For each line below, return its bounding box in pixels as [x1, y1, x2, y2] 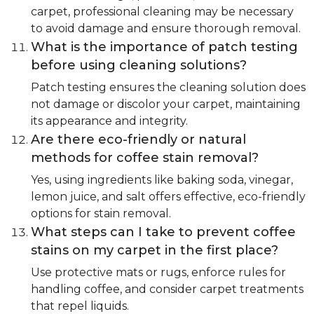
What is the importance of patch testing [31, 39, 298, 55]
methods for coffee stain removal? [31, 150, 259, 166]
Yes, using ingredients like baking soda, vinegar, [31, 173, 293, 187]
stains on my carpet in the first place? [31, 243, 278, 259]
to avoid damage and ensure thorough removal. [31, 22, 301, 36]
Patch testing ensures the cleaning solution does [31, 81, 306, 95]
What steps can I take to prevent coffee [31, 224, 296, 240]
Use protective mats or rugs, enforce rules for [31, 266, 286, 280]
